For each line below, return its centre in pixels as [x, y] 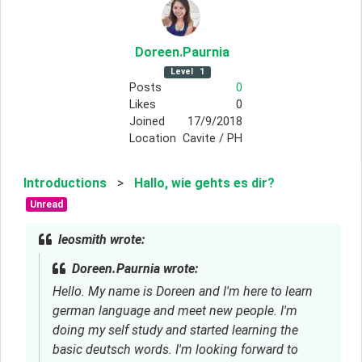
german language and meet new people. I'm [175, 311]
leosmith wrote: [101, 240]
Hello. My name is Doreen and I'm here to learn [183, 292]
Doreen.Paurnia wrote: [135, 269]
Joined [147, 122]
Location [152, 139]
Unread [46, 205]
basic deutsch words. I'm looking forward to [175, 350]
